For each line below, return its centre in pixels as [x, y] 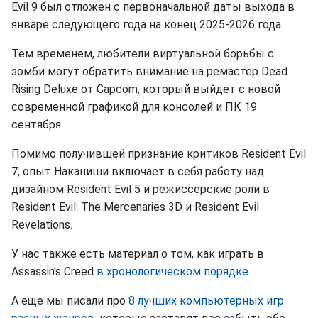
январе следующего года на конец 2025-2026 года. [147, 24]
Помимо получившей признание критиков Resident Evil [159, 154]
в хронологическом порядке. [174, 272]
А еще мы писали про [70, 301]
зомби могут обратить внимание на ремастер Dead [149, 71]
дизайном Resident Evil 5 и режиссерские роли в [141, 189]
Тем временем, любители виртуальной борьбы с [143, 54]
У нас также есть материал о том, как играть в [138, 254]
